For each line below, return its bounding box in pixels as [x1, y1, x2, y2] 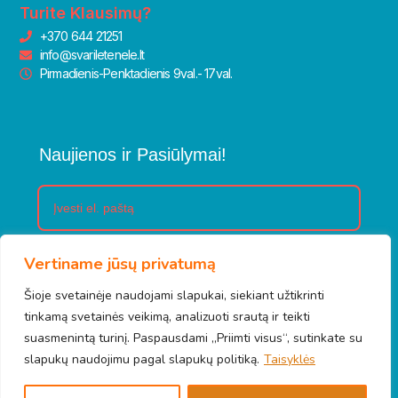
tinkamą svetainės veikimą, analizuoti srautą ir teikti [24, 308, 310, 325]
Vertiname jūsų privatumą [24, 253, 216, 275]
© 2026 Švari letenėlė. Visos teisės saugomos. [80, 352, 318, 367]
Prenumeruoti [156, 264, 242, 280]
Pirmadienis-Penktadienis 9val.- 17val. [39, 66, 233, 82]
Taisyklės [264, 351, 315, 368]
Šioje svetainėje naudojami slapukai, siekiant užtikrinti [24, 287, 324, 304]
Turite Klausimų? [20, 4, 152, 23]
